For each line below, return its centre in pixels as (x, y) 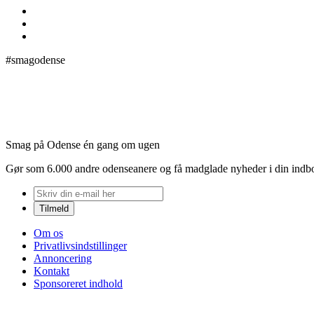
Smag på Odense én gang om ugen (83, 144)
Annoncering (63, 258)
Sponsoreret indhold (78, 283)
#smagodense (35, 60)
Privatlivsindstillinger (80, 245)
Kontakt (52, 271)
